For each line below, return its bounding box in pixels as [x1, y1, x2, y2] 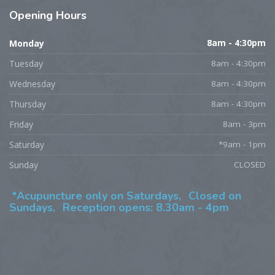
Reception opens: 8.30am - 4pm [63, 199, 230, 215]
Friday [9, 118, 33, 130]
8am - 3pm [223, 118, 266, 130]
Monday [9, 37, 44, 49]
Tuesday [9, 57, 43, 69]
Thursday [9, 98, 46, 110]
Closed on [188, 188, 241, 203]
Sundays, [9, 199, 55, 215]
